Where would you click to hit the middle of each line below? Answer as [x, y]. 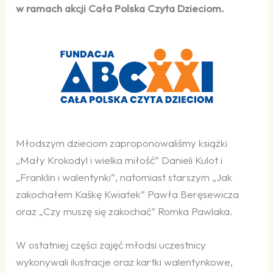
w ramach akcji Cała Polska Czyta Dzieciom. [120, 8]
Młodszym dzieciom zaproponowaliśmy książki [122, 143]
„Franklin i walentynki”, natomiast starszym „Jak [124, 177]
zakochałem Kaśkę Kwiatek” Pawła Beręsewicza [128, 194]
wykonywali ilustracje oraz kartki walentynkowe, [125, 262]
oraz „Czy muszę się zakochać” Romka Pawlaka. [124, 211]
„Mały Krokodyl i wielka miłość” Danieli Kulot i [119, 160]
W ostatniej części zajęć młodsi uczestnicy [111, 245]
